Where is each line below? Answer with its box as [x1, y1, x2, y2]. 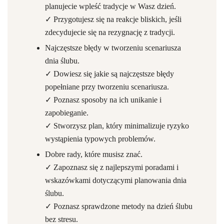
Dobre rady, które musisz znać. [45, 150, 142, 158]
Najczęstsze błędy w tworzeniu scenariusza [45, 43, 181, 52]
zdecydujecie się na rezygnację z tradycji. [45, 28, 175, 36]
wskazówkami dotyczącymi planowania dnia [45, 176, 186, 184]
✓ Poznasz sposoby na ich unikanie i [45, 95, 161, 104]
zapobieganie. [45, 108, 88, 117]
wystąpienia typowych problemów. [45, 134, 155, 143]
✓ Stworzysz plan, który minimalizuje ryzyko [45, 121, 189, 130]
